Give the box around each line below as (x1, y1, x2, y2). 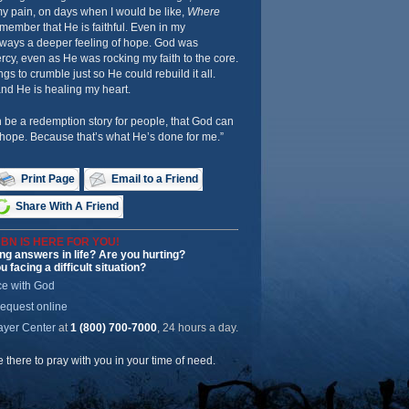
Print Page (20, 173, 75, 185)
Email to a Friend (110, 173, 198, 185)
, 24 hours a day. (156, 321, 238, 334)
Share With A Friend (15, 200, 119, 213)
